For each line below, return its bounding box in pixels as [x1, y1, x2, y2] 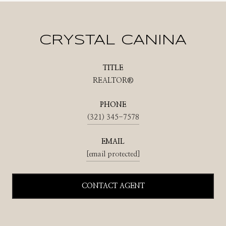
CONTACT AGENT [81, 182, 145, 190]
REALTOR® [92, 77, 134, 84]
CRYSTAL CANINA [39, 33, 187, 47]
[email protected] [86, 150, 140, 158]
